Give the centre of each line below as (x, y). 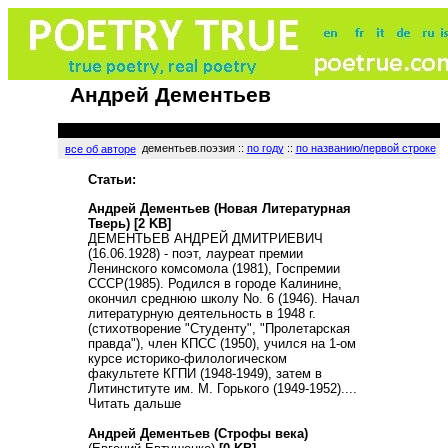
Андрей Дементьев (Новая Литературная (219, 208)
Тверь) (109, 223)
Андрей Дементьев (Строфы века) (198, 433)
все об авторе (100, 149)
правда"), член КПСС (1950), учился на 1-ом (222, 343)
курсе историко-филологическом (187, 358)
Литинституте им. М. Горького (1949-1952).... (222, 388)
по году (265, 148)
